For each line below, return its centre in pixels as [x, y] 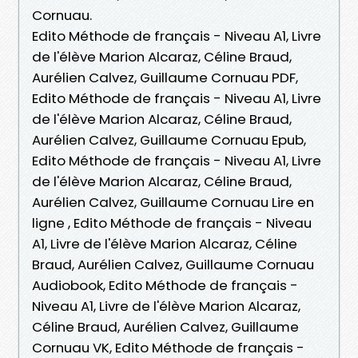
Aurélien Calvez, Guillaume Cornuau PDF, [165, 77]
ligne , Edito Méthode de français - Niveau [172, 223]
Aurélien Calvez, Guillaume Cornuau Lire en [173, 202]
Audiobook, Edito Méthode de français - [165, 285]
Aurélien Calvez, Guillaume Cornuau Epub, [169, 139]
